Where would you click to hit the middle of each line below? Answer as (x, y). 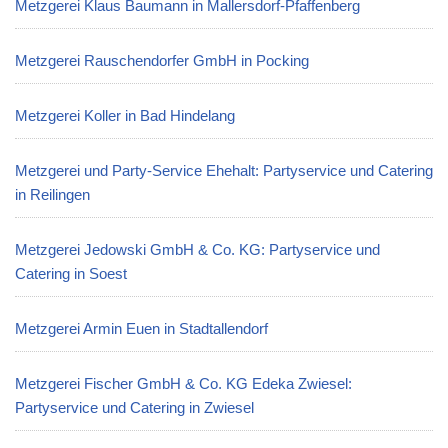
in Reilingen (52, 194)
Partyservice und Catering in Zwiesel (134, 407)
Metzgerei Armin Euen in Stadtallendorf (141, 328)
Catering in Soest (71, 273)
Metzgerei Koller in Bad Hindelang (125, 115)
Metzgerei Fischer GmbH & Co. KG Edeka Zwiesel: (183, 383)
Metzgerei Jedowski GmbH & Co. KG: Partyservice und (197, 249)
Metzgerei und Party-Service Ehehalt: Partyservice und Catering (224, 170)
